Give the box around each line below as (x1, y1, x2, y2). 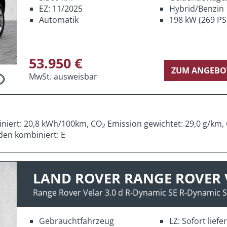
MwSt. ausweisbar (29, 70, 97, 82)
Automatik (39, 14, 79, 25)
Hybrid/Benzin (169, 3, 224, 14)
